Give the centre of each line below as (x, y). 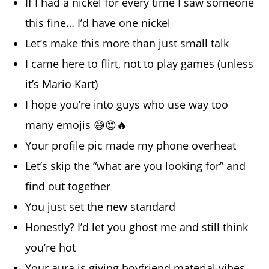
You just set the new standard (101, 206)
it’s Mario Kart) (62, 84)
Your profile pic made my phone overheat (131, 145)
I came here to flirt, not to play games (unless (140, 63)
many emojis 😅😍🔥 (77, 125)
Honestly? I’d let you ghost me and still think (137, 227)
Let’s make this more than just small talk (127, 43)
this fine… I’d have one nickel (98, 23)
